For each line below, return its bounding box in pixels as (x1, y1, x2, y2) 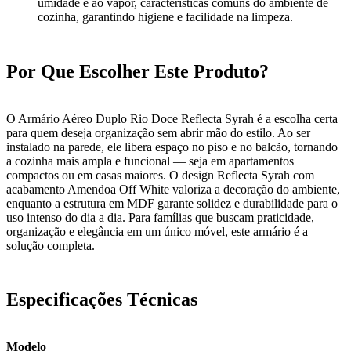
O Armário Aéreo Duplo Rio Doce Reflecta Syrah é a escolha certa (6, 111, 338, 125)
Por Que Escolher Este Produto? (6, 60, 269, 81)
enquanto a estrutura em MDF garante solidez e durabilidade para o (6, 196, 338, 210)
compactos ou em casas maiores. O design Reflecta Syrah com (6, 168, 314, 182)
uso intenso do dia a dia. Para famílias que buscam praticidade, (6, 210, 314, 224)
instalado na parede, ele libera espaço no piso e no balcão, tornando (6, 139, 338, 154)
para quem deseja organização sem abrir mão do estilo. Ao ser (6, 125, 310, 139)
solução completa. (6, 238, 95, 252)
